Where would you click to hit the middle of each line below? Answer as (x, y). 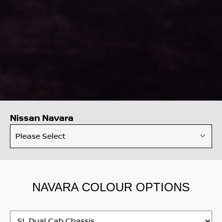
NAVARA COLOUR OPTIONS (111, 187)
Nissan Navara (42, 118)
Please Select (40, 136)
